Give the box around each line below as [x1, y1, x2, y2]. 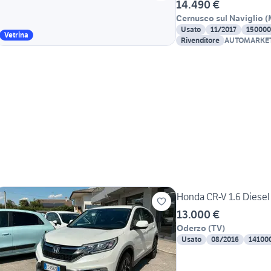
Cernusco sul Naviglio [176, 13, 263, 24]
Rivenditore [181, 36, 220, 45]
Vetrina [4, 30, 28, 40]
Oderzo [177, 223, 206, 234]
